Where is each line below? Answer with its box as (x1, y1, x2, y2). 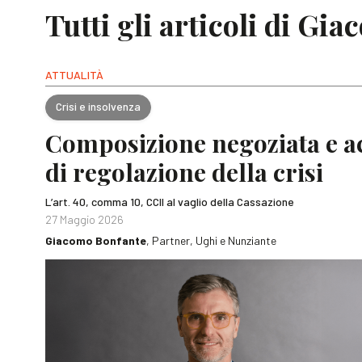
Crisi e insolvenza (56, 99, 141, 114)
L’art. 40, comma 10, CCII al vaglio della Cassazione (45, 194, 294, 208)
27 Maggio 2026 (45, 212, 124, 226)
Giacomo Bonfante (45, 233, 146, 247)
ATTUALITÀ (45, 67, 103, 82)
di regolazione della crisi (45, 155, 323, 188)
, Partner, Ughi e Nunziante (146, 233, 276, 247)
